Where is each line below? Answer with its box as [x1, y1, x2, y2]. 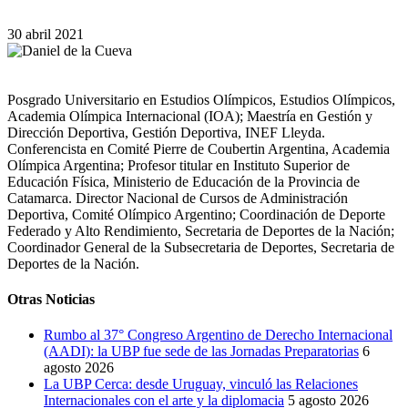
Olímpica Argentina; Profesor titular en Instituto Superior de [7, 157, 350, 173]
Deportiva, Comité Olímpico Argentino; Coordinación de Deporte [7, 206, 385, 222]
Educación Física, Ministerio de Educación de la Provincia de [7, 173, 360, 189]
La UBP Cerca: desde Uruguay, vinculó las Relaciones [44, 376, 358, 393]
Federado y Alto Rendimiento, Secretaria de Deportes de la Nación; [7, 222, 394, 239]
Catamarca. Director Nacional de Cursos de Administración [7, 189, 348, 206]
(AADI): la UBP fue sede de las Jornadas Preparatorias [44, 343, 359, 360]
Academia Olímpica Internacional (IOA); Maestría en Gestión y [7, 107, 372, 124]
